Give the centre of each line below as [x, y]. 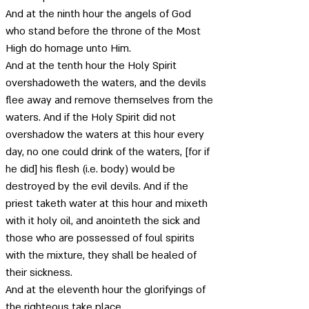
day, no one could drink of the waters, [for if [109, 152]
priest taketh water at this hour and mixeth [108, 203]
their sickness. [40, 272]
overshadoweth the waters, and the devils [107, 83]
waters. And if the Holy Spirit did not [92, 117]
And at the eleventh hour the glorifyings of [107, 290]
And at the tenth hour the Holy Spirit [92, 66]
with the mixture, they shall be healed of [102, 255]
